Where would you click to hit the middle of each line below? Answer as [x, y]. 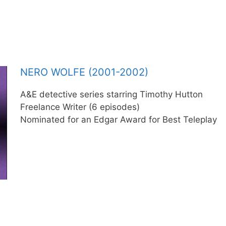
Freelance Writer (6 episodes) [80, 107]
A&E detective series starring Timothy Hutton [111, 94]
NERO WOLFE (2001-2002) [84, 72]
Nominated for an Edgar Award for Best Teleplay [118, 119]
